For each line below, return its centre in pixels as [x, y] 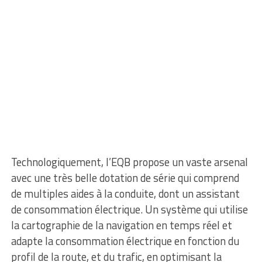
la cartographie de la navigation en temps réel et [121, 225]
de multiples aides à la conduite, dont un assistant [125, 194]
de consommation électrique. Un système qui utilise [129, 210]
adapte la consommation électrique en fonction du [125, 241]
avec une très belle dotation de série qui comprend [125, 178]
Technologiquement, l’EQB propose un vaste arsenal [129, 162]
